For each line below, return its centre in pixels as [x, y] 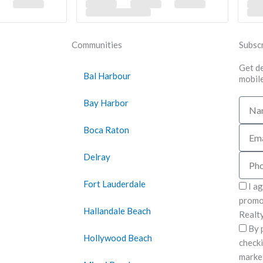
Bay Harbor [106, 103]
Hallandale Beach [117, 211]
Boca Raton [106, 130]
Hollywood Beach [118, 238]
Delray [97, 157]
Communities [97, 45]
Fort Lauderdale [114, 184]
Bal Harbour [107, 76]
